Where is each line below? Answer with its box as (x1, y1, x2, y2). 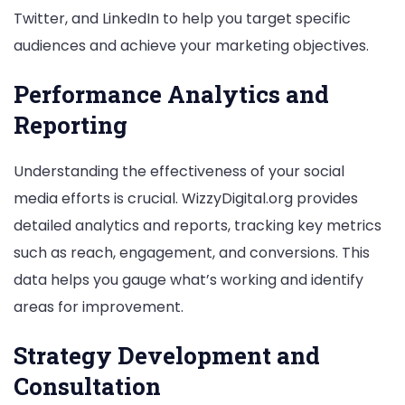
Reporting (14, 109, 127, 141)
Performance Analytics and (14, 79, 329, 110)
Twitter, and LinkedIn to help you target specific (14, 7, 351, 29)
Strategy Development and (14, 340, 320, 372)
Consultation (14, 371, 161, 402)
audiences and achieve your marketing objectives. (14, 34, 369, 56)
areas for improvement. (14, 297, 184, 318)
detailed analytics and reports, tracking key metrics (14, 215, 381, 237)
